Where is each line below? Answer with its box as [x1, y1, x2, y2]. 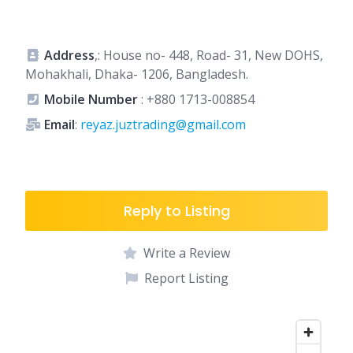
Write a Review [143, 244, 230, 262]
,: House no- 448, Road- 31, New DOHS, [95, 46, 323, 64]
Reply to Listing [123, 201, 230, 221]
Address [44, 46, 95, 64]
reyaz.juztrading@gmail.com [80, 116, 246, 133]
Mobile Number [44, 91, 138, 108]
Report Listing [143, 269, 229, 287]
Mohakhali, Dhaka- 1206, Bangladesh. [25, 65, 248, 83]
